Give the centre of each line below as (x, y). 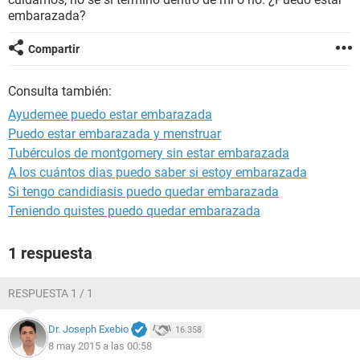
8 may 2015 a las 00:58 (100, 346)
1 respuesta (50, 253)
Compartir (54, 49)
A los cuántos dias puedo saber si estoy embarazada (157, 172)
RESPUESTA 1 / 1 (51, 293)
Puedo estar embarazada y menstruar (115, 134)
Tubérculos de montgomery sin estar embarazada (149, 153)
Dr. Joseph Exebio (88, 329)
